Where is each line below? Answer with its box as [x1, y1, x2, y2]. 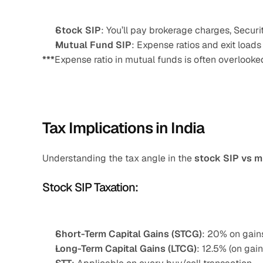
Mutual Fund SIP [55, 39, 131, 51]
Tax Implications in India [42, 118, 204, 138]
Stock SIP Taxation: [42, 180, 138, 195]
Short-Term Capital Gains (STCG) [55, 228, 202, 240]
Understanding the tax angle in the [42, 152, 194, 164]
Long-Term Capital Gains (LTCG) [55, 242, 197, 255]
